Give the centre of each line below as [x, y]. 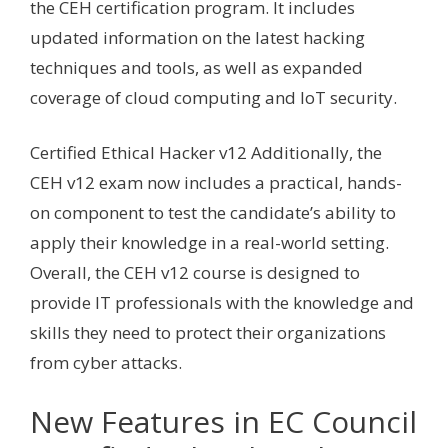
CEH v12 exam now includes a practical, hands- [216, 183]
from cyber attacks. [106, 363]
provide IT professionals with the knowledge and [222, 303]
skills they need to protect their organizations [208, 333]
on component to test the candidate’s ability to [213, 213]
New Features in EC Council [223, 421]
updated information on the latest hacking [197, 37]
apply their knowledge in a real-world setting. [209, 243]
